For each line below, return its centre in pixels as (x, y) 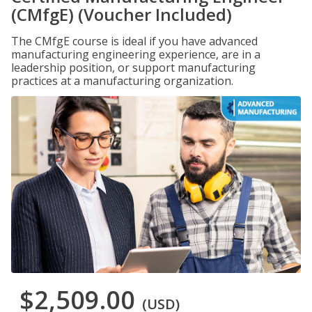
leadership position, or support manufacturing (133, 68)
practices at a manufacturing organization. (122, 81)
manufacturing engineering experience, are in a (136, 54)
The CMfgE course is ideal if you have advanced (134, 41)
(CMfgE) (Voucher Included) (122, 14)
